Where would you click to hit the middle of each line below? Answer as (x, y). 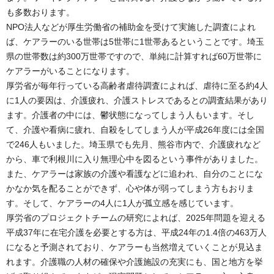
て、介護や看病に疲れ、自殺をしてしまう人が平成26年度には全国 (135, 129)
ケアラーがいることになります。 (70, 71)
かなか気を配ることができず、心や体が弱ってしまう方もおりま (130, 188)
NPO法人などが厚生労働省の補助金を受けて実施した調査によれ (131, 27)
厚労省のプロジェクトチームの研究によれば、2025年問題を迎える (136, 217)
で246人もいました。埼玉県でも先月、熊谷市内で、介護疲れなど (133, 144)
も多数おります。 (40, 12)
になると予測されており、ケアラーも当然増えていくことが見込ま (135, 247)
